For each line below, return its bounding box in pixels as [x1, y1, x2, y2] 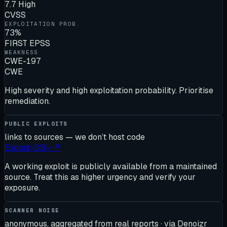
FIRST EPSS [5, 37, 50, 49]
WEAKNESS [5, 48, 39, 56]
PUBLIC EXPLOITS [5, 120, 68, 127]
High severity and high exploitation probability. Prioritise [5, 85, 213, 96]
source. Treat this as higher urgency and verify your [5, 172, 196, 182]
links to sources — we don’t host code [5, 132, 145, 142]
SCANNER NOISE [5, 207, 60, 214]
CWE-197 [5, 55, 41, 66]
